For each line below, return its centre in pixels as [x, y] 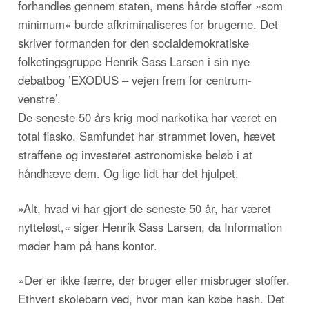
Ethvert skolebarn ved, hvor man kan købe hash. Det [151, 299]
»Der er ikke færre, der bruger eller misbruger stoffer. [154, 280]
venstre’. [39, 98]
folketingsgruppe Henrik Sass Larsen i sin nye [134, 61]
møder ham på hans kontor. [88, 245]
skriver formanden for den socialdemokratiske [133, 42]
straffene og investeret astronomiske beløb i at [135, 154]
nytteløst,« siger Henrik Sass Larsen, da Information [150, 227]
